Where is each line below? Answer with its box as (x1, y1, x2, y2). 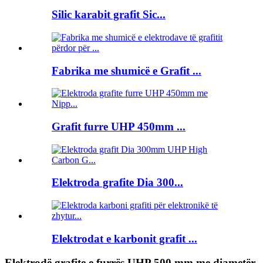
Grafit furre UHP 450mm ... (52, 120, 186, 133)
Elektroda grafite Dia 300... (52, 176, 183, 189)
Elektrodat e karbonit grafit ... (52, 232, 197, 245)
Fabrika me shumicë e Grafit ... (52, 64, 201, 77)
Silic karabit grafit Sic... (52, 8, 166, 21)
